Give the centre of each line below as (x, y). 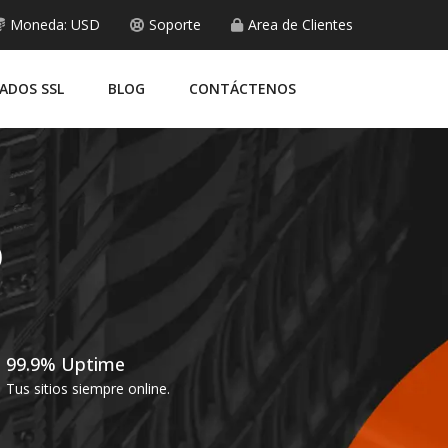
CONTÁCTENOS (242, 88)
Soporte (175, 24)
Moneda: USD (55, 24)
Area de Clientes (300, 24)
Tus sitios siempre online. (88, 388)
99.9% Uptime (65, 363)
